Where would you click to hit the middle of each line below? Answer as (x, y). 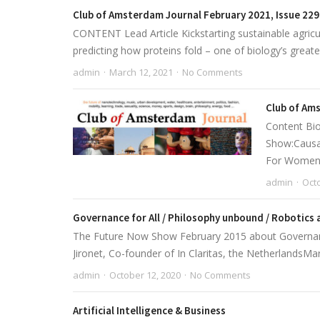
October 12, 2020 (145, 275)
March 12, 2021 (141, 72)
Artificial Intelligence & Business (149, 310)
